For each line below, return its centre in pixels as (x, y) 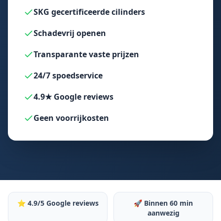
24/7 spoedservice (68, 75)
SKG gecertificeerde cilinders (89, 12)
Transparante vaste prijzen (86, 54)
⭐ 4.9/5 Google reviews (58, 203)
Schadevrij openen (70, 33)
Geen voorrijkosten (71, 118)
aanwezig (163, 213)
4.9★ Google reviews (74, 97)
